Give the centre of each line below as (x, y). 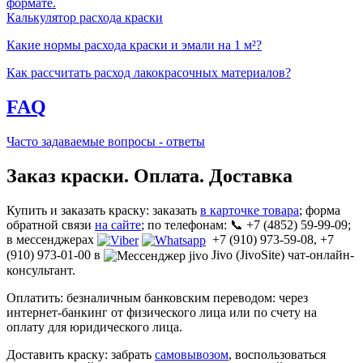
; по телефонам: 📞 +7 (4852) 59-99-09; (246, 224)
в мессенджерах (52, 239)
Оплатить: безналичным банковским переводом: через (157, 298)
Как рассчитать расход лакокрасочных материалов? (149, 73)
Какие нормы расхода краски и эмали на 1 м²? (134, 45)
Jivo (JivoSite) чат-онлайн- (281, 254)
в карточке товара (250, 210)
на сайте (118, 224)
